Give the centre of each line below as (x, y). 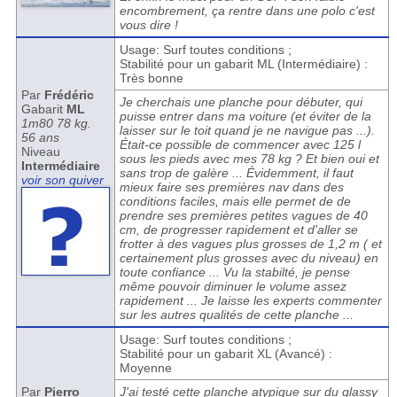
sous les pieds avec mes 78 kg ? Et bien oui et (249, 159)
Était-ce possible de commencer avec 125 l (240, 144)
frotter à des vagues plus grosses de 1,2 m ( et (250, 244)
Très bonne (151, 78)
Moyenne (145, 368)
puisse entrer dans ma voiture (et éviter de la (245, 116)
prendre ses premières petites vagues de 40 (243, 215)
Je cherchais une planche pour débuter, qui (241, 102)
